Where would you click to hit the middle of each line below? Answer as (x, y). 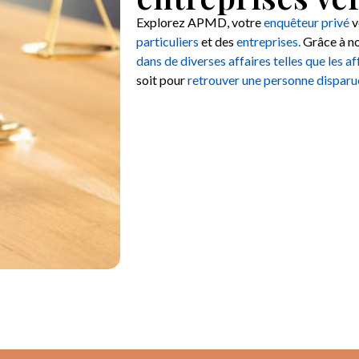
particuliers (167, 41)
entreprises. (268, 41)
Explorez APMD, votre (200, 22)
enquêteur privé (306, 22)
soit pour (161, 80)
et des (217, 41)
